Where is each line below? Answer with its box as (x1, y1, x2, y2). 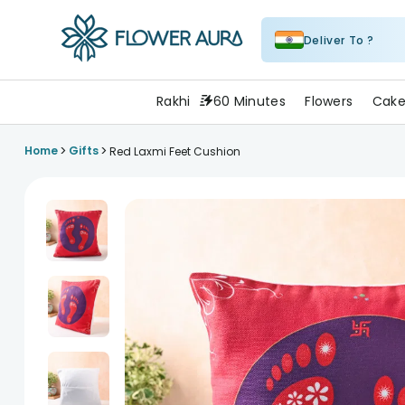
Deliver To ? (303, 32, 375, 48)
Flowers (305, 92, 353, 110)
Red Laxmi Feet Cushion (108, 143, 240, 159)
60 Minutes (213, 92, 286, 110)
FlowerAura (61, 65, 137, 83)
